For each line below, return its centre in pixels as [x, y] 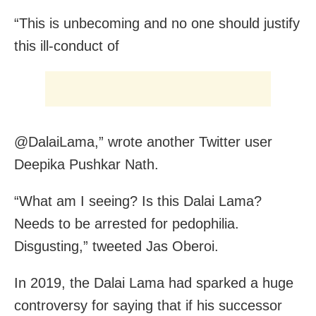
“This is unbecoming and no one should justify [157, 23]
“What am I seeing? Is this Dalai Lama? [138, 201]
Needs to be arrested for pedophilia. [127, 223]
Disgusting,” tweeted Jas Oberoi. [116, 246]
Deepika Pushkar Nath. [86, 164]
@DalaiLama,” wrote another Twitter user [143, 141]
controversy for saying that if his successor [148, 305]
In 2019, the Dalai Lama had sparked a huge [154, 282]
